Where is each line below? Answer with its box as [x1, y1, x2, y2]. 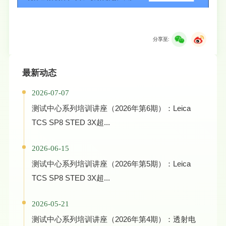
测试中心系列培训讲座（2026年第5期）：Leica [31, 159, 191, 168]
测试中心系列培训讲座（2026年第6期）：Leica [31, 104, 191, 113]
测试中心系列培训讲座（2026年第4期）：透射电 [31, 214, 196, 223]
